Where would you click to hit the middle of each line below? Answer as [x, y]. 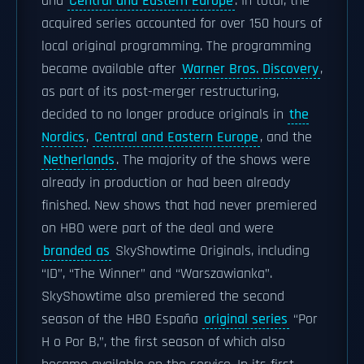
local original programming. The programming [176, 46]
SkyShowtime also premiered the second [163, 297]
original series [246, 319]
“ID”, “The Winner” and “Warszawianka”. [157, 274]
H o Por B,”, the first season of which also [163, 342]
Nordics [63, 137]
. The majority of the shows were [213, 160]
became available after [111, 69]
